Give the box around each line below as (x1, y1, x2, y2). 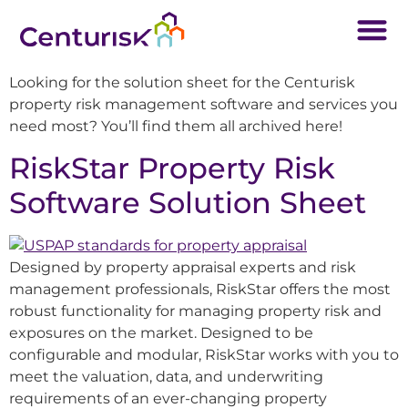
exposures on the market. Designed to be (9, 323, 313, 342)
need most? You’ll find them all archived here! (9, 117, 342, 136)
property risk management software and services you (9, 96, 398, 114)
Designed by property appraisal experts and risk (9, 258, 356, 276)
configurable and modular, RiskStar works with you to (9, 345, 399, 363)
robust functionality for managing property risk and (9, 301, 382, 320)
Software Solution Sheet (9, 184, 366, 220)
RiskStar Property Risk (9, 149, 335, 186)
